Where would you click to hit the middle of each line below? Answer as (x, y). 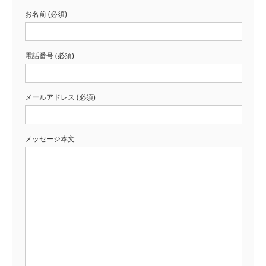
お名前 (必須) (46, 14)
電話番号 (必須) (50, 55)
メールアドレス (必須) (60, 97)
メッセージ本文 (50, 138)
